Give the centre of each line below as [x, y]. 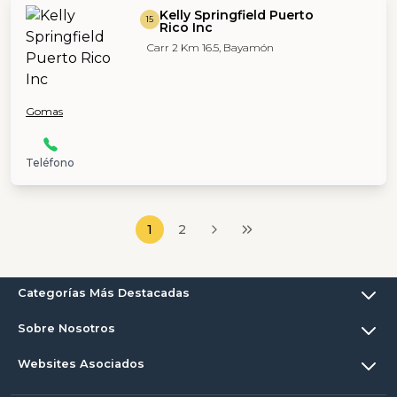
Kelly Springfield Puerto [236, 15]
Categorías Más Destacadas [104, 293]
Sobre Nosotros [66, 329]
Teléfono [50, 162]
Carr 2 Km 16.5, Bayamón [210, 47]
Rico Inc [186, 27]
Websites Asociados [81, 364]
